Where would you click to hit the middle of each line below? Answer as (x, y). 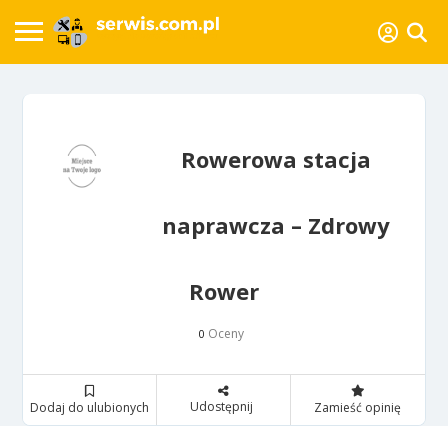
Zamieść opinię (358, 407)
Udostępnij (221, 406)
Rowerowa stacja (275, 158)
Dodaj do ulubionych (90, 407)
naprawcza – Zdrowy (275, 224)
